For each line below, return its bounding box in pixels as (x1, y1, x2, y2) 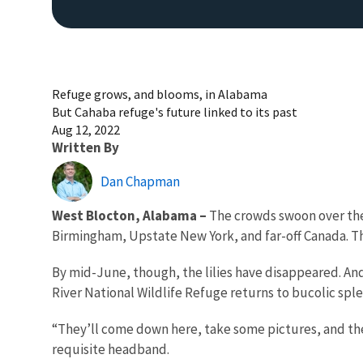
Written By (52, 138, 119, 156)
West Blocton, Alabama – (52, 206, 207, 224)
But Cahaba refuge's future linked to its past (52, 103, 297, 120)
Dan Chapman (100, 172, 180, 190)
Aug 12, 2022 (52, 121, 120, 138)
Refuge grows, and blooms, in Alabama (52, 85, 267, 102)
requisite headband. (52, 340, 172, 358)
